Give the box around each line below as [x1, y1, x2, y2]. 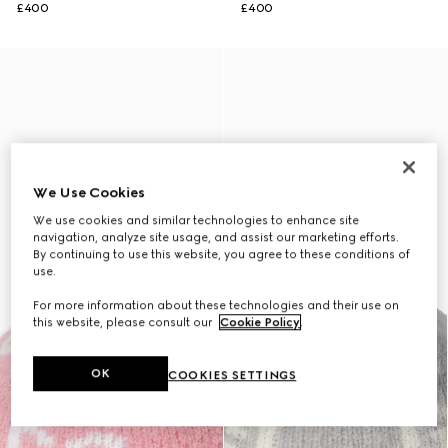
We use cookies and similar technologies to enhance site [33, 213, 360, 228]
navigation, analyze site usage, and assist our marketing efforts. [33, 230, 400, 245]
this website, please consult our [33, 315, 216, 330]
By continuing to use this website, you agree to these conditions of [33, 247, 411, 262]
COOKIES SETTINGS [168, 368, 297, 383]
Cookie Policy [220, 315, 301, 330]
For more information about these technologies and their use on [33, 298, 400, 313]
